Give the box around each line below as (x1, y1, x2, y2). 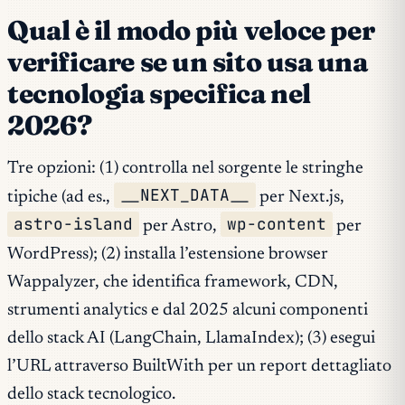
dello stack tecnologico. (7, 385, 175, 403)
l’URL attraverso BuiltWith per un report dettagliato (7, 357, 391, 375)
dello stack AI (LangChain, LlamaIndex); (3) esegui (7, 329, 375, 347)
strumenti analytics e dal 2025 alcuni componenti (7, 301, 368, 319)
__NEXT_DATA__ (120, 184, 250, 206)
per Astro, (139, 217, 221, 235)
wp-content (227, 213, 327, 235)
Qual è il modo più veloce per (7, 14, 375, 48)
